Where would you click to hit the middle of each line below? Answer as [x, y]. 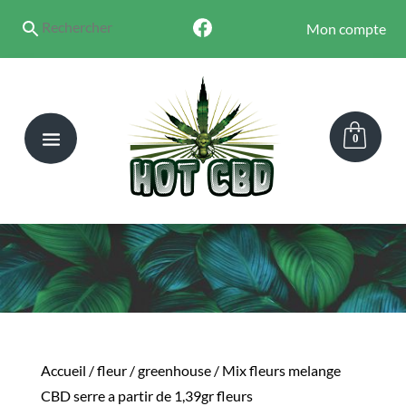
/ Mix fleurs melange [275, 370]
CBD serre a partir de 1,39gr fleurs [146, 396]
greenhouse [174, 370]
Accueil [63, 370]
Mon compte [346, 29]
